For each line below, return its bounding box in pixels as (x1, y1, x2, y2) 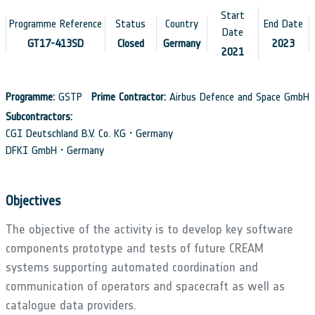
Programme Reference (9, 16, 102, 30)
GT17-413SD (27, 36, 84, 50)
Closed (117, 36, 144, 50)
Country (165, 16, 198, 30)
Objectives (6, 192, 61, 209)
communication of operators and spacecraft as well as (6, 278, 285, 294)
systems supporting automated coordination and (6, 259, 258, 275)
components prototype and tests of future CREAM (6, 240, 264, 256)
